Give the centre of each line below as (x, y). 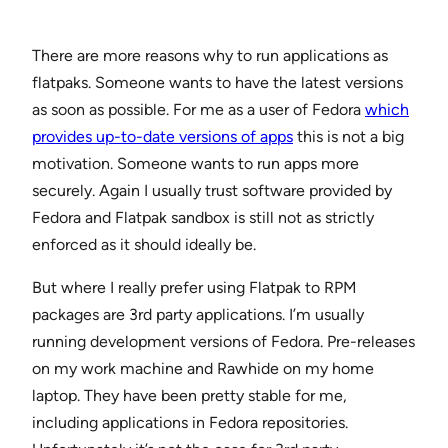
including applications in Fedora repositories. (190, 423)
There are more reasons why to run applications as (210, 56)
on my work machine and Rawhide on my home (203, 369)
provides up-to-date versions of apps (162, 137)
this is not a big (348, 137)
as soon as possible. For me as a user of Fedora (198, 110)
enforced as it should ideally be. (144, 245)
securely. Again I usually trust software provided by (212, 191)
